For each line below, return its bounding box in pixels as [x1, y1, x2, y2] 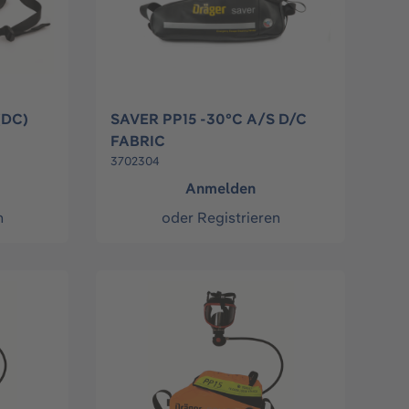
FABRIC [110, 131, 166, 151]
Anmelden [185, 179, 257, 198]
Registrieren [196, 208, 280, 227]
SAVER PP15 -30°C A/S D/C [110, 110, 308, 129]
